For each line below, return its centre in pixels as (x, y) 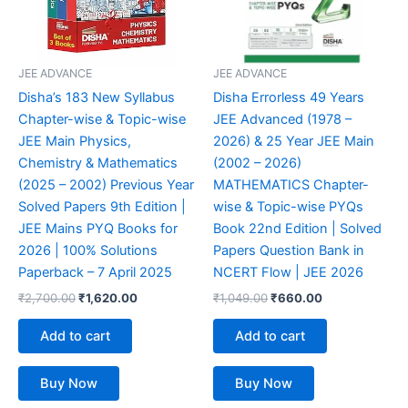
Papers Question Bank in (289, 251)
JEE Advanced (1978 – (282, 120)
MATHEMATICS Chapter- (291, 185)
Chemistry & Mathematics (98, 163)
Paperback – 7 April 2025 (95, 273)
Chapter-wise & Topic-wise (102, 120)
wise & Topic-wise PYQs (288, 207)
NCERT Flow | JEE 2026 (288, 273)
